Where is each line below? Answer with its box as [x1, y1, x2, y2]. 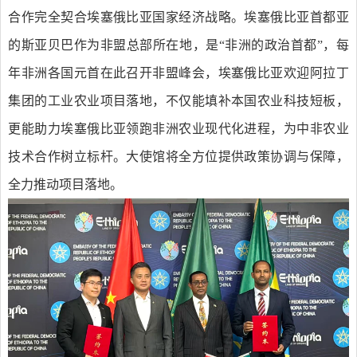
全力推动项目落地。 [8, 177, 124, 191]
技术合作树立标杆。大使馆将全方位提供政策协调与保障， [8, 149, 349, 163]
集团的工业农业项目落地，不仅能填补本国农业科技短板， [8, 93, 349, 108]
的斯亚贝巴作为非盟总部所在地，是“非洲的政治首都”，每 [8, 37, 349, 52]
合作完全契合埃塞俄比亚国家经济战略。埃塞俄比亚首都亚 [8, 10, 349, 24]
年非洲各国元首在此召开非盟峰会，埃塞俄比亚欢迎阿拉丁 [8, 65, 349, 80]
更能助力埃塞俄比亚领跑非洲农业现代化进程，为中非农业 [8, 121, 349, 135]
